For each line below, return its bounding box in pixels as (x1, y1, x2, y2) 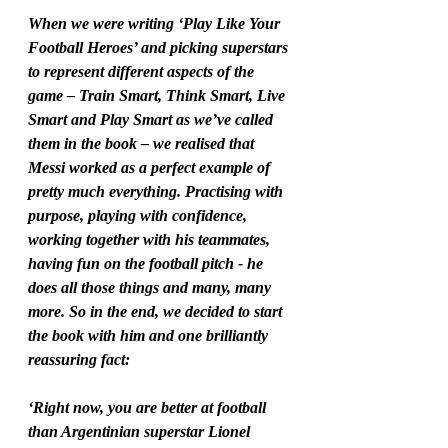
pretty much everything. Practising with (28, 183, 287, 201)
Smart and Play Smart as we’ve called (28, 111, 277, 129)
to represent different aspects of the (28, 63, 258, 81)
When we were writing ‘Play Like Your (28, 15, 284, 33)
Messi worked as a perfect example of (28, 159, 274, 177)
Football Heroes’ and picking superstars (28, 39, 292, 57)
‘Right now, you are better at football (28, 399, 270, 417)
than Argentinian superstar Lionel (28, 423, 254, 441)
